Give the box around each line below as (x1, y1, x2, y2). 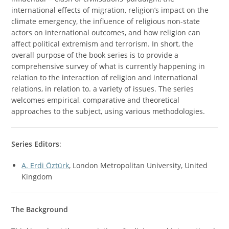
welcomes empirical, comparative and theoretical (11, 95, 180, 105)
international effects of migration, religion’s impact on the (11, 5, 209, 15)
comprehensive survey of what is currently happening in (11, 61, 205, 71)
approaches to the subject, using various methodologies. (11, 106, 205, 116)
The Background (11, 204, 68, 214)
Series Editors (11, 139, 60, 149)
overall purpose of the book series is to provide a (11, 50, 179, 60)
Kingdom (21, 172, 53, 181)
